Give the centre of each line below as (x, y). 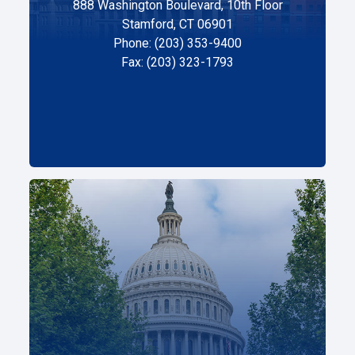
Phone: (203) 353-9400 (177, 43)
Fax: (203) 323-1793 (177, 62)
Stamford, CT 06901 (177, 24)
